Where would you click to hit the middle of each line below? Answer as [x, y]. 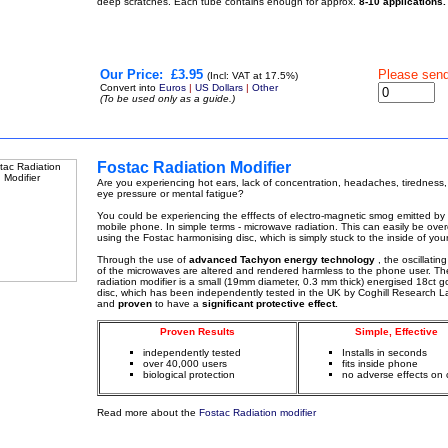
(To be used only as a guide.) [167, 98]
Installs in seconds [384, 352]
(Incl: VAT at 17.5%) [252, 75]
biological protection [188, 374]
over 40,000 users [184, 363]
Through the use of [142, 259]
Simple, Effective [396, 331]
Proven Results [197, 331]
